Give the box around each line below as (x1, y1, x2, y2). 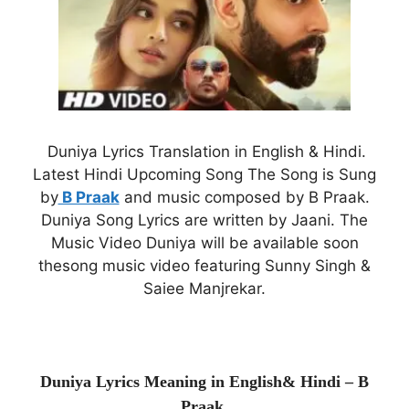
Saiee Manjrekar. (143, 278, 266, 298)
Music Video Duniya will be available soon (50, 233, 359, 252)
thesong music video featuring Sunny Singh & (38, 256, 371, 275)
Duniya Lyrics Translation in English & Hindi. (43, 142, 366, 161)
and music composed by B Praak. (119, 187, 370, 206)
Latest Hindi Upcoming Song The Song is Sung (33, 164, 376, 184)
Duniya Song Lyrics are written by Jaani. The (41, 210, 368, 229)
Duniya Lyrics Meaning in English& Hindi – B (40, 372, 369, 391)
